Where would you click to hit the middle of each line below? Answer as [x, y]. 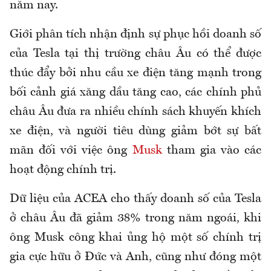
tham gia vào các [212, 151]
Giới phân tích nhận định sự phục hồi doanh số [135, 35]
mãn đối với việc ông [71, 151]
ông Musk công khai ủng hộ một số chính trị [135, 238]
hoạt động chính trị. [63, 170]
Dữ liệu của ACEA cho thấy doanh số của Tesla [135, 199]
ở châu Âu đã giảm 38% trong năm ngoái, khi [135, 219]
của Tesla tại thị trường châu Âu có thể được [135, 54]
